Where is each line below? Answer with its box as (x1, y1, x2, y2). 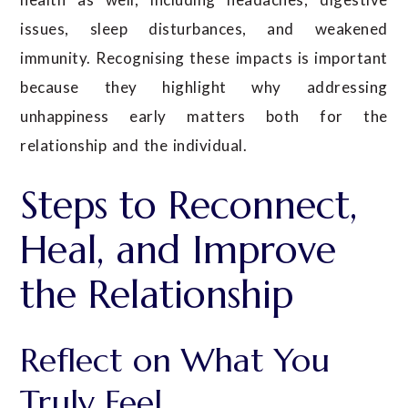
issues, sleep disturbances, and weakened (20, 18, 388, 38)
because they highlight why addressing (20, 76, 388, 97)
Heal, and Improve (20, 225, 337, 274)
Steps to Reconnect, (20, 180, 358, 229)
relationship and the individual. (20, 135, 248, 155)
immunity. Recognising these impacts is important (20, 47, 388, 67)
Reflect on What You (20, 339, 331, 381)
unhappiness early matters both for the (20, 106, 388, 126)
